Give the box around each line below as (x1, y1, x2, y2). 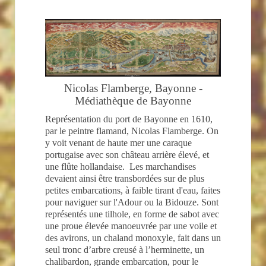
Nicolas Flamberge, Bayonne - (64, 81, 202, 94)
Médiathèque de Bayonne (75, 94, 191, 107)
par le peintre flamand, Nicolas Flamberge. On (45, 125, 218, 136)
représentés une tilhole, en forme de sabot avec (45, 208, 219, 219)
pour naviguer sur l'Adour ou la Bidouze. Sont (45, 197, 218, 207)
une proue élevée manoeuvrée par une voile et (45, 220, 217, 231)
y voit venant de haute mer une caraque (45, 137, 192, 148)
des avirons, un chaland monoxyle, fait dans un (45, 232, 221, 243)
